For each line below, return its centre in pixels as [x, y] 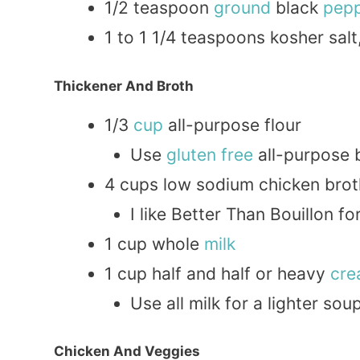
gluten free [209, 154]
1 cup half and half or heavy [217, 273]
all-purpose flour [232, 125]
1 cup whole [154, 243]
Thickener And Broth [124, 86]
